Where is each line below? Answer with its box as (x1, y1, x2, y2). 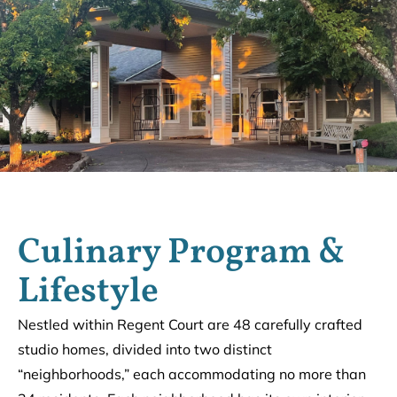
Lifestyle (18, 267, 159, 317)
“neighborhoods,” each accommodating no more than (18, 364, 366, 383)
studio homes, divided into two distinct (18, 339, 272, 358)
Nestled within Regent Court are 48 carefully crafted (18, 315, 362, 333)
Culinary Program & (18, 228, 345, 278)
